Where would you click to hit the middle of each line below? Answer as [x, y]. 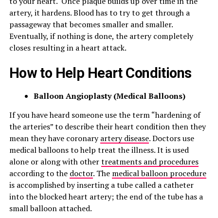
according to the [39, 173]
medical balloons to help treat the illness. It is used [99, 150]
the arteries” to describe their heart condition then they [107, 127]
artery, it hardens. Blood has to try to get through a [99, 13]
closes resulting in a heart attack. [68, 48]
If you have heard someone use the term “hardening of [105, 115]
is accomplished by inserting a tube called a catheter [101, 185]
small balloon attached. [50, 208]
